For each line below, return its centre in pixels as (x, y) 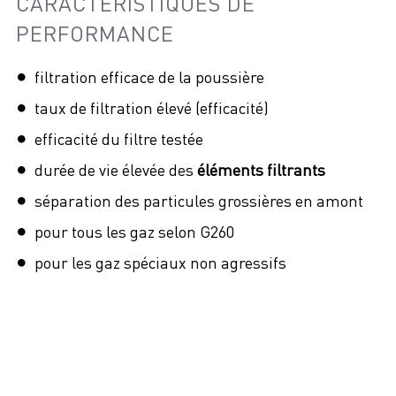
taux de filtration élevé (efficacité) (152, 108)
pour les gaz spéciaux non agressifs (160, 263)
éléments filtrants (261, 170)
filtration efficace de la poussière (149, 77)
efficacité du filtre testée (119, 139)
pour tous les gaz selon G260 (134, 232)
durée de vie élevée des (116, 170)
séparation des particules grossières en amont (199, 201)
